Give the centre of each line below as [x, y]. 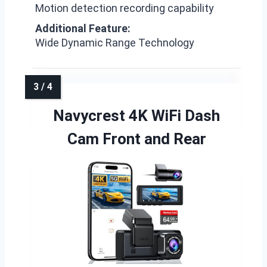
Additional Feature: [83, 28]
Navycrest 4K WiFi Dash [136, 116]
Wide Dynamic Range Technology [115, 43]
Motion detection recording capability [125, 8]
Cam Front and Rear [136, 139]
